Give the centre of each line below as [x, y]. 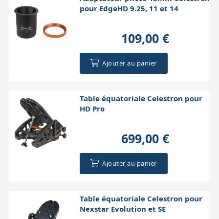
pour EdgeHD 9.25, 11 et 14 [129, 8]
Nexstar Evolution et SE [122, 208]
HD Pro [92, 108]
